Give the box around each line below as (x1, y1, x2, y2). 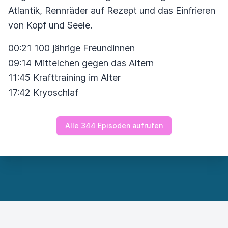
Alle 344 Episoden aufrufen (65, 121, 163, 130)
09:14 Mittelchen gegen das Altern (8, 58, 154, 68)
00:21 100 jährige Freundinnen (8, 43, 135, 53)
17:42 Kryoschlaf (8, 87, 78, 98)
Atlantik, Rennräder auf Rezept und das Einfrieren (8, 5, 215, 16)
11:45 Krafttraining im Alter (8, 72, 121, 83)
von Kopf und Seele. (8, 20, 92, 31)
